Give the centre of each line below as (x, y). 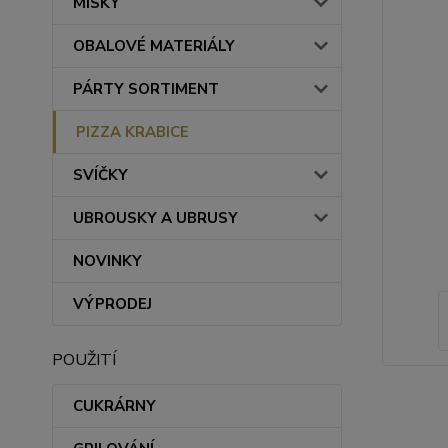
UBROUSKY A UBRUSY (155, 218)
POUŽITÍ (84, 360)
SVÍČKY (100, 175)
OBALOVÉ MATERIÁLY (154, 46)
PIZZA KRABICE (132, 132)
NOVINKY (107, 261)
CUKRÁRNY (114, 406)
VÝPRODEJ (112, 304)
